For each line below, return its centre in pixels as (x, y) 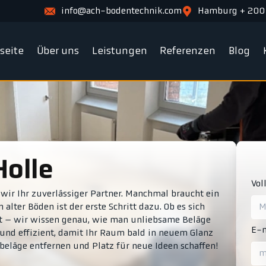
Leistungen (119, 51)
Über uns (58, 51)
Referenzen (188, 51)
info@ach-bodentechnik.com (121, 11)
